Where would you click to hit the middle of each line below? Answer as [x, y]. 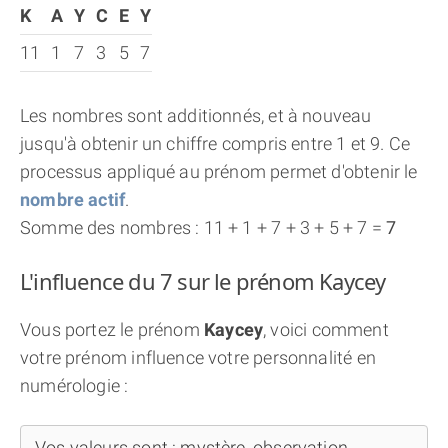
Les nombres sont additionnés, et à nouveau [196, 115]
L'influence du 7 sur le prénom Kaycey [203, 281]
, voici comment [326, 329]
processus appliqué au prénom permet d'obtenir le [219, 171]
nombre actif [73, 199]
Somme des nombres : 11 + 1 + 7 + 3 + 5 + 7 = [203, 227]
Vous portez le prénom [112, 329]
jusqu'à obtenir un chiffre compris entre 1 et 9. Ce [215, 143]
